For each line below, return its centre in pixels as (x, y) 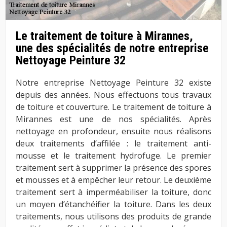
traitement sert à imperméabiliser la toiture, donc (113, 192)
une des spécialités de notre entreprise (112, 48)
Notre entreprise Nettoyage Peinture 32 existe (113, 83)
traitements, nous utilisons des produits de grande (113, 217)
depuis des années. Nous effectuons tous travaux (113, 95)
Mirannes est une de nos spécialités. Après (113, 119)
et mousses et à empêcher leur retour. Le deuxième (113, 180)
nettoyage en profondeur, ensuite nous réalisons (113, 131)
